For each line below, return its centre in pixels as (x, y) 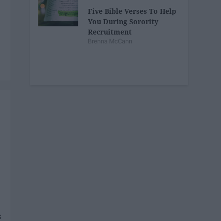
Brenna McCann (110, 41)
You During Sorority (123, 21)
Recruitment (110, 32)
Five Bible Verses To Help (132, 11)
